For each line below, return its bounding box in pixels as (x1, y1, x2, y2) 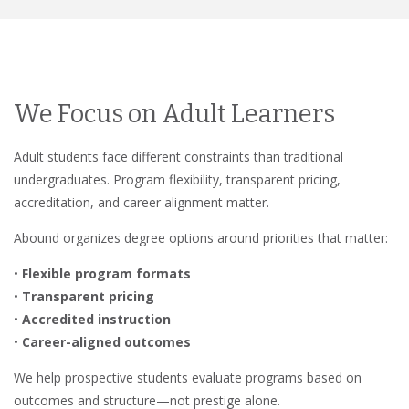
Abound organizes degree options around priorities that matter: (14, 228, 388, 246)
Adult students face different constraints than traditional (14, 147, 343, 165)
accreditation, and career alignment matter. (14, 193, 269, 211)
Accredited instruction (22, 309, 171, 328)
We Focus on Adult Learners (14, 99, 335, 129)
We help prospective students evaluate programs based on (14, 368, 362, 386)
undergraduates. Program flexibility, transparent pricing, (14, 170, 341, 188)
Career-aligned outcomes (22, 332, 191, 351)
